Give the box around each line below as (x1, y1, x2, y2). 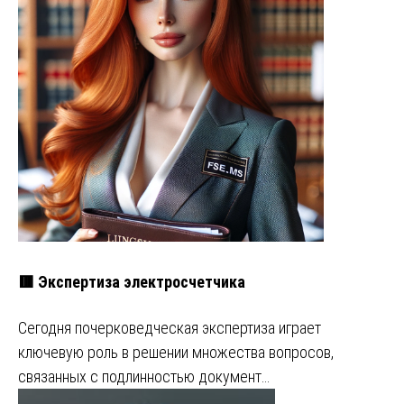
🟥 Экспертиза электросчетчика (18, 272, 245, 292)
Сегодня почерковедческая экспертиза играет (18, 318, 321, 338)
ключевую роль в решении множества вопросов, (18, 343, 334, 363)
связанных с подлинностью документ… (18, 367, 270, 387)
